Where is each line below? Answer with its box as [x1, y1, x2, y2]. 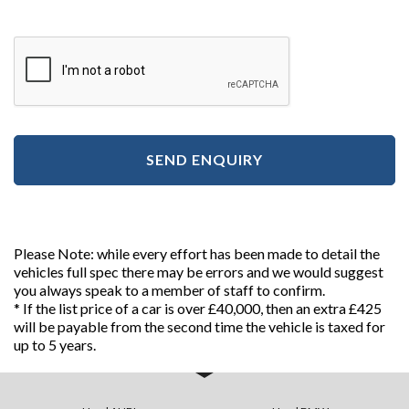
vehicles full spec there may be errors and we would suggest [14, 262, 383, 280]
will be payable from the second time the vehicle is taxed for [14, 317, 385, 335]
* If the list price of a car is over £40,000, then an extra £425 [14, 299, 382, 317]
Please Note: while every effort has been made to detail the [14, 244, 380, 262]
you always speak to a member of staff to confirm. [14, 280, 325, 299]
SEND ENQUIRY [146, 151, 263, 169]
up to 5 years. [14, 335, 96, 353]
